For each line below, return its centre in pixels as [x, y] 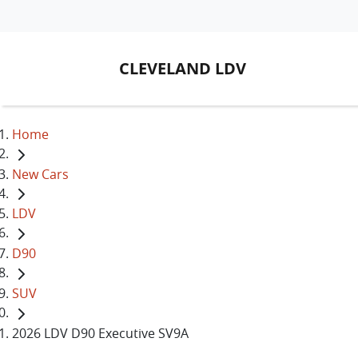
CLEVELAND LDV [183, 68]
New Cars [40, 174]
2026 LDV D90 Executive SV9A [100, 333]
